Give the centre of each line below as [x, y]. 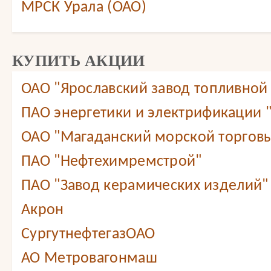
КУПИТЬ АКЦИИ [79, 61]
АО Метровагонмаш [89, 259]
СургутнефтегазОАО [88, 234]
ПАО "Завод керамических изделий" [145, 186]
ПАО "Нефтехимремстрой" [112, 162]
